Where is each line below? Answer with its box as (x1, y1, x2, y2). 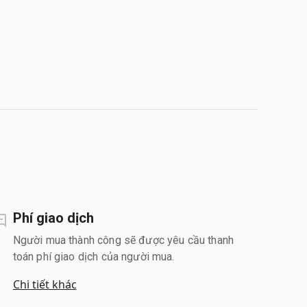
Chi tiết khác (12, 276, 77, 292)
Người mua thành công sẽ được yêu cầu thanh (12, 233, 234, 247)
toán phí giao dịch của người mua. (12, 249, 175, 263)
